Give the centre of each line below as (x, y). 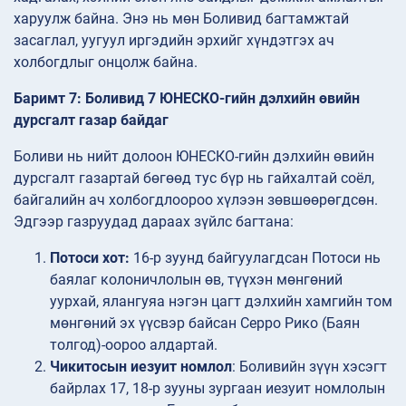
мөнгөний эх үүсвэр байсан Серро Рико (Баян (205, 323)
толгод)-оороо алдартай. (134, 344)
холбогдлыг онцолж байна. (106, 62)
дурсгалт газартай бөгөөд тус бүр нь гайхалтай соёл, (194, 178)
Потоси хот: (90, 257)
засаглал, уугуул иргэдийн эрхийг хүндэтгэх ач (174, 40)
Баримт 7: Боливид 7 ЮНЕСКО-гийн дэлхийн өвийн (187, 98)
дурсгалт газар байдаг (91, 120)
